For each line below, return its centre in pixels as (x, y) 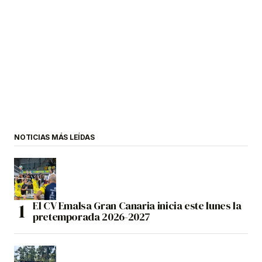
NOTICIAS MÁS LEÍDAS (54, 137)
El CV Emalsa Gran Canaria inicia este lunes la (137, 206)
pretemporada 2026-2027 (92, 217)
